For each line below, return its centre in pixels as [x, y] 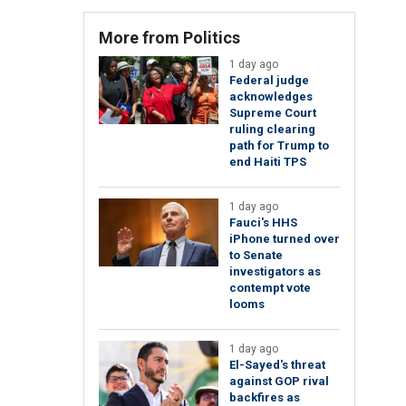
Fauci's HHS [263, 223]
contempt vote [270, 288]
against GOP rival [279, 382]
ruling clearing [272, 130]
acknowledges [271, 97]
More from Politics [169, 38]
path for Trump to [279, 146]
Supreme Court [273, 113]
